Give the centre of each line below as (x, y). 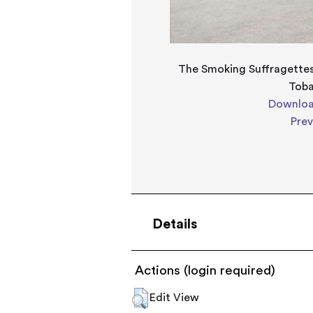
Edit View (175, 298)
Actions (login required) (205, 271)
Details (175, 225)
